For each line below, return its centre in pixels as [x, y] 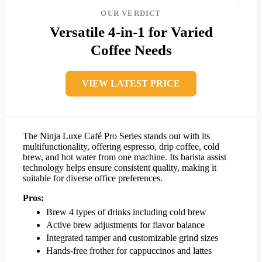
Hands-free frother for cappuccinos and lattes [129, 251]
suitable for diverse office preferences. [93, 178]
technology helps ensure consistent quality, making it [120, 168]
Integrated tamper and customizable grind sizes [132, 238]
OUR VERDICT [131, 13]
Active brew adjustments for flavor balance [125, 225]
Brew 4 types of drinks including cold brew [126, 212]
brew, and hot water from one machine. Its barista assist [125, 157]
